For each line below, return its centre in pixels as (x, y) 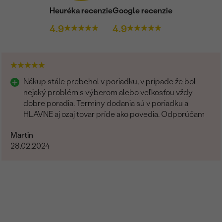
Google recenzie (142, 10)
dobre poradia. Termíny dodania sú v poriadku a (106, 103)
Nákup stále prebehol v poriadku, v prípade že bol (110, 81)
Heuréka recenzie (81, 10)
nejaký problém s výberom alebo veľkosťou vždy (108, 92)
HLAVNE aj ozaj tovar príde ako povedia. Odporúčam (115, 114)
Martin (22, 135)
